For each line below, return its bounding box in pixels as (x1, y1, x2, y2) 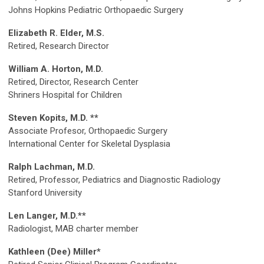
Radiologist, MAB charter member (8, 223, 138, 235)
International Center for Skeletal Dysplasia (8, 138, 170, 150)
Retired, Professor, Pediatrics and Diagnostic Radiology (8, 174, 220, 186)
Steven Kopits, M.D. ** (8, 113, 98, 124)
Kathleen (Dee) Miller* (8, 246, 101, 258)
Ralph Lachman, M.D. (8, 161, 95, 173)
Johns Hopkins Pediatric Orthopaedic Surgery (8, 5, 183, 16)
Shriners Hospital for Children (8, 90, 122, 101)
